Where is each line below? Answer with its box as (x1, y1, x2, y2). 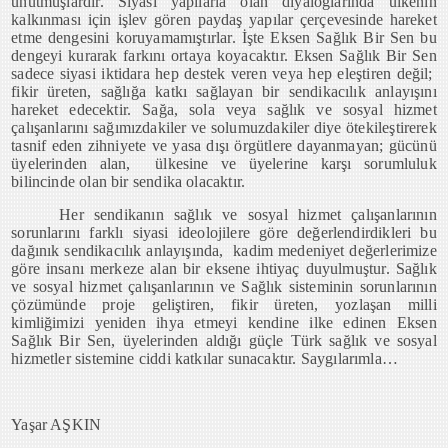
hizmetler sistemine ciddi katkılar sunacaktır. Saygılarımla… (11, 350, 399, 367)
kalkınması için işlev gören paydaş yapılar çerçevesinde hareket (11, 11, 437, 28)
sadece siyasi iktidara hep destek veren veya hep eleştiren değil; (11, 65, 437, 82)
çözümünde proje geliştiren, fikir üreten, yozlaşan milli (11, 296, 437, 313)
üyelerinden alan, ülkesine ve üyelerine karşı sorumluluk (11, 155, 437, 172)
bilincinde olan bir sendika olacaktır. (11, 173, 246, 190)
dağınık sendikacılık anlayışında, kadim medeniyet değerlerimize (11, 242, 437, 259)
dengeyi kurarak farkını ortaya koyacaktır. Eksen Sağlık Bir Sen (11, 47, 437, 64)
